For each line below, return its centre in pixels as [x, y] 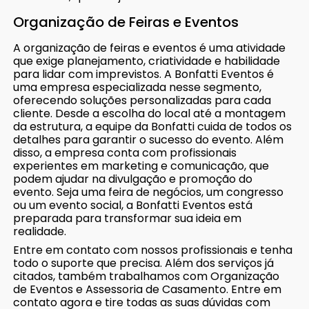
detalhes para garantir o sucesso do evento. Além [149, 139]
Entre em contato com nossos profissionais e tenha [153, 250]
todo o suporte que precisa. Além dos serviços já [144, 263]
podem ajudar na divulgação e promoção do [133, 179]
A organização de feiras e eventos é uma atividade [150, 48]
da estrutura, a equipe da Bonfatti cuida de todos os [153, 126]
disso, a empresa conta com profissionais [125, 152]
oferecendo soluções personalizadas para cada [142, 100]
